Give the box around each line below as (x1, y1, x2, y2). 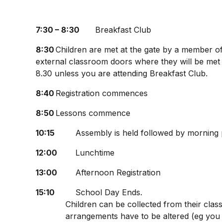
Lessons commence (55, 108, 130, 118)
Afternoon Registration (75, 167, 161, 177)
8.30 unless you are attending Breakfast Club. (35, 68, 208, 78)
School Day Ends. (75, 187, 145, 197)
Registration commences (55, 88, 148, 98)
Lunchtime (75, 148, 114, 158)
